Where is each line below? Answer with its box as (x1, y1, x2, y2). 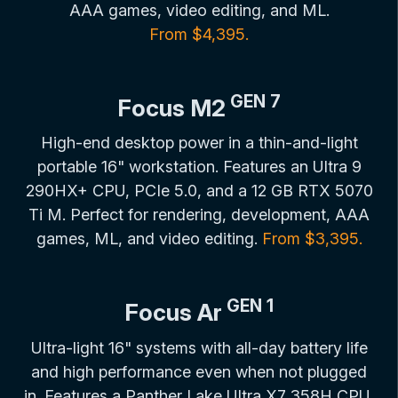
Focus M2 (117, 93, 226, 122)
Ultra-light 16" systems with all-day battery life (30, 338, 368, 357)
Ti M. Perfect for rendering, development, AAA (28, 205, 370, 225)
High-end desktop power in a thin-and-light (40, 133, 358, 153)
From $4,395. (149, 24, 249, 44)
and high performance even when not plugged (31, 362, 367, 381)
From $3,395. (261, 229, 362, 249)
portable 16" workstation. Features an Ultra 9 (36, 157, 362, 177)
